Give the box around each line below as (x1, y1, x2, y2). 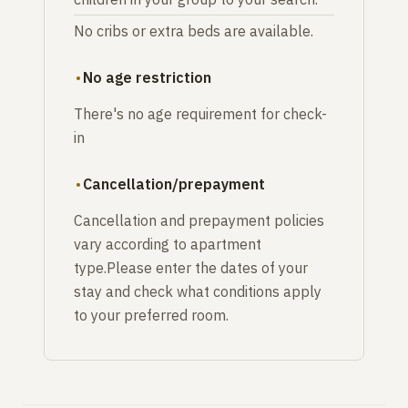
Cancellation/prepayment (83, 175, 265, 194)
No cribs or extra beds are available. (74, 22, 313, 41)
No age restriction (83, 68, 211, 87)
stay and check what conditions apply (74, 282, 321, 301)
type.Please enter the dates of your (74, 259, 308, 278)
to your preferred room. (74, 306, 229, 325)
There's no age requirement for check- (74, 105, 327, 124)
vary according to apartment (74, 235, 261, 254)
